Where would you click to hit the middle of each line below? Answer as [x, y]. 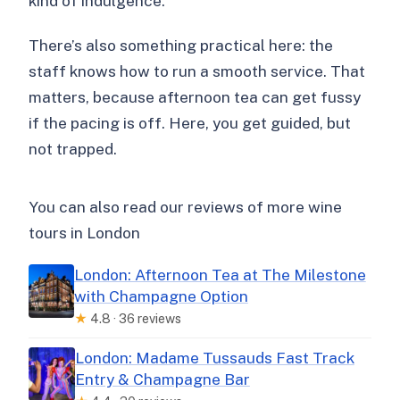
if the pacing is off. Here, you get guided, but [190, 123]
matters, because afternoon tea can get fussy [195, 97]
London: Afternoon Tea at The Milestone [220, 275]
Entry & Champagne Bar [162, 379]
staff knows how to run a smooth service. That [197, 71]
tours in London [85, 233]
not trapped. [73, 149]
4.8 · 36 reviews [134, 319]
